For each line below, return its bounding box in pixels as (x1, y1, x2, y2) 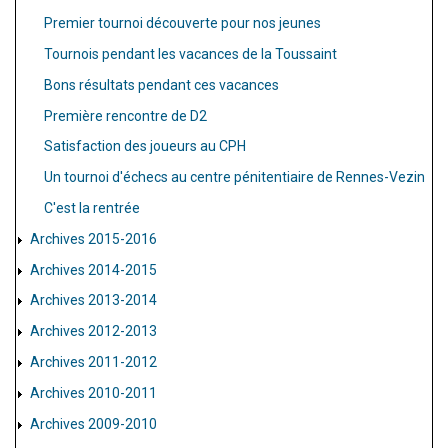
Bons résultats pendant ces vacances (44, 76, 279, 93)
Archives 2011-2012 (30, 354, 157, 371)
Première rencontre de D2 (44, 107, 207, 124)
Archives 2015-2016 (30, 230, 157, 247)
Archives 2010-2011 (30, 384, 157, 401)
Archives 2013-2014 (30, 292, 157, 309)
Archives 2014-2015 (30, 261, 157, 278)
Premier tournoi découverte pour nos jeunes (44, 15, 321, 32)
